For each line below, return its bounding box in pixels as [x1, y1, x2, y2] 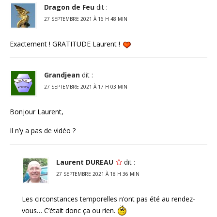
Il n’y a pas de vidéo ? [10, 126, 76, 136]
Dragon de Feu [44, 2, 94, 12]
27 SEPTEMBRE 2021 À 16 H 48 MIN [44, 15, 127, 22]
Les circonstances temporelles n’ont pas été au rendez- [22, 194, 195, 203]
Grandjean [44, 70, 80, 80]
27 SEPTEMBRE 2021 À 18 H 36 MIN [56, 170, 139, 177]
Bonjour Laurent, [10, 107, 63, 117]
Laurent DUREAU [56, 157, 113, 167]
